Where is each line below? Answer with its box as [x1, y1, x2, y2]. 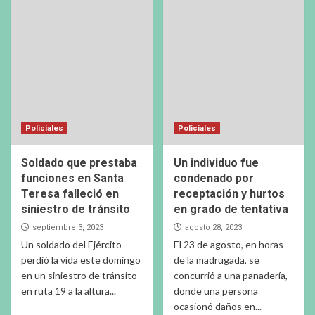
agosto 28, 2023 [184, 222, 242, 232]
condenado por [173, 171, 254, 185]
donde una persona [173, 284, 258, 297]
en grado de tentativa [173, 202, 288, 216]
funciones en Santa [21, 171, 124, 185]
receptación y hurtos [173, 186, 285, 200]
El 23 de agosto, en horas [173, 238, 283, 250]
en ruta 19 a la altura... [21, 284, 116, 297]
